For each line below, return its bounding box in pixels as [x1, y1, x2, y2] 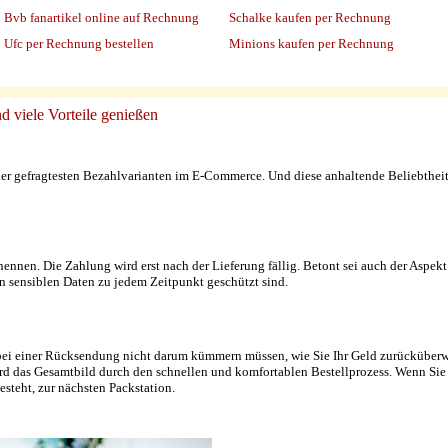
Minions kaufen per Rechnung [229, 36, 394, 52]
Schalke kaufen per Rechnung [229, 10, 391, 26]
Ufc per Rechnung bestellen [4, 36, 154, 52]
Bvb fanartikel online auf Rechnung [4, 10, 199, 26]
